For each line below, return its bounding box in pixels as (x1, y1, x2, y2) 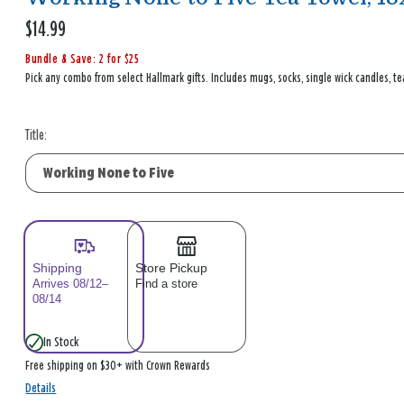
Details (25, 381, 57, 396)
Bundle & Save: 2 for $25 (25, 53, 140, 67)
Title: (25, 128, 48, 143)
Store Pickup (135, 261, 208, 276)
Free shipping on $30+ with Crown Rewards (25, 360, 211, 373)
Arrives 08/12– (32, 277, 109, 291)
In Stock (43, 335, 79, 350)
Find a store (135, 277, 198, 291)
